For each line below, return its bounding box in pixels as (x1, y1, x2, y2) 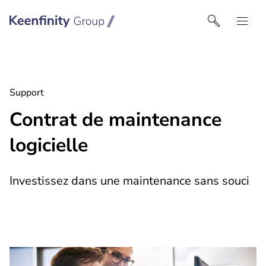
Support (9, 86, 44, 99)
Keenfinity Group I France (145, 8, 256, 21)
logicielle (9, 132, 88, 158)
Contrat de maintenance (9, 107, 221, 132)
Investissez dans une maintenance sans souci (9, 173, 249, 189)
